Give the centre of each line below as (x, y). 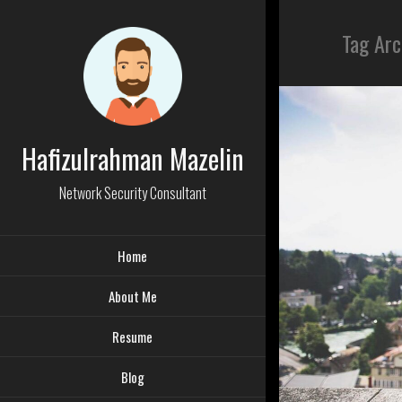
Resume (133, 336)
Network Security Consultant (132, 193)
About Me (132, 296)
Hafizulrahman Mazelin (132, 158)
